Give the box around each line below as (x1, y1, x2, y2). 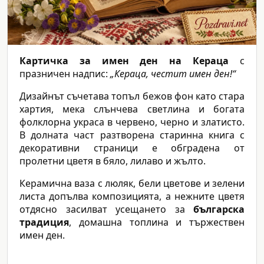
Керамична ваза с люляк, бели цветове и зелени (19, 177, 245, 190)
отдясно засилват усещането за (19, 203, 193, 216)
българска (193, 203, 245, 216)
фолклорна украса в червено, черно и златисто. (19, 115, 245, 129)
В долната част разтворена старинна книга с (19, 128, 245, 142)
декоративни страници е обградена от (19, 141, 245, 155)
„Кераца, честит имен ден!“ (110, 67, 236, 81)
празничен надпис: (19, 67, 110, 81)
